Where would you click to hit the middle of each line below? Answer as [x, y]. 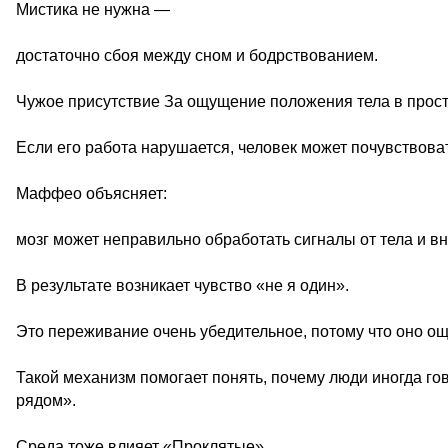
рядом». [46, 400]
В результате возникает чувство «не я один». [182, 285]
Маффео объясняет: [91, 193]
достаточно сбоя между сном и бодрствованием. [197, 55]
